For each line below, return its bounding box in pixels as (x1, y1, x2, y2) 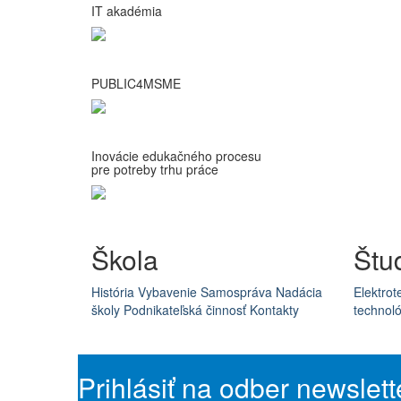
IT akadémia (91, 2, 162, 20)
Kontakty (250, 301, 299, 319)
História (91, 283, 134, 301)
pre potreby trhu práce (91, 160, 218, 178)
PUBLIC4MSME (91, 74, 181, 92)
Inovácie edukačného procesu (91, 147, 261, 165)
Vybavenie (138, 283, 197, 301)
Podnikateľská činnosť (124, 301, 246, 319)
